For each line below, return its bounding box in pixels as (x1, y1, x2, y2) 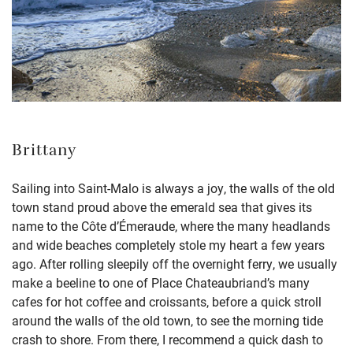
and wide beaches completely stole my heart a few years (12, 236, 325, 254)
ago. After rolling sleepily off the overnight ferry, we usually (12, 255, 337, 273)
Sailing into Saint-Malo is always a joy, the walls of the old (12, 180, 335, 197)
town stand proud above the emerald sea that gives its (12, 199, 312, 216)
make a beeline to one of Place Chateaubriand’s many (12, 274, 310, 292)
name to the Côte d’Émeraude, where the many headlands (12, 217, 330, 235)
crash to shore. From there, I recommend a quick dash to (12, 331, 323, 348)
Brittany (12, 139, 77, 167)
